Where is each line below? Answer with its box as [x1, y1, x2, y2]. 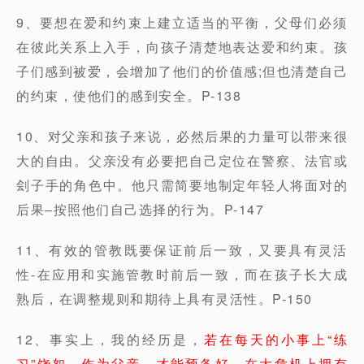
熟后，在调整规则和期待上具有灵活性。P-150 [16, 289, 313, 308]
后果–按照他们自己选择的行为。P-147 [16, 200, 264, 219]
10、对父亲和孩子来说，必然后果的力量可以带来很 [16, 127, 348, 145]
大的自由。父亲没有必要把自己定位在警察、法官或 [16, 151, 348, 170]
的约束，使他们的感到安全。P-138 [16, 86, 241, 105]
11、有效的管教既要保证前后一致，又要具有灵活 [16, 240, 348, 259]
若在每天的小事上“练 [203, 330, 349, 349]
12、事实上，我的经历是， [16, 330, 204, 349]
